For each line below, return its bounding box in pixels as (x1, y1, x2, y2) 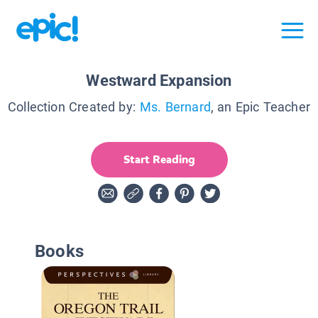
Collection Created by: (7, 99, 136, 114)
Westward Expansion (86, 71, 232, 89)
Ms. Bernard (139, 99, 211, 114)
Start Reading (123, 151, 195, 167)
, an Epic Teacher (210, 99, 310, 114)
